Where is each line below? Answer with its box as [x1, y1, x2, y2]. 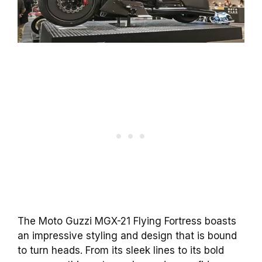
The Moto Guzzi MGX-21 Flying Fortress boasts [18, 215, 236, 227]
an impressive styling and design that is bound [18, 229, 237, 242]
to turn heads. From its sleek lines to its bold [18, 244, 224, 256]
